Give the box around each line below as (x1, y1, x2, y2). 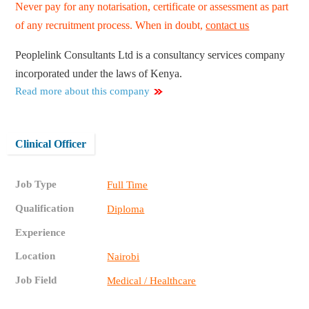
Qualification (15, 203, 74, 215)
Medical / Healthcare (107, 275, 197, 287)
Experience (15, 227, 66, 239)
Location (15, 250, 56, 262)
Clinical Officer (15, 138, 87, 150)
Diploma (107, 203, 145, 215)
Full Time (107, 179, 148, 191)
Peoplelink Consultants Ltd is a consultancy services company (15, 49, 286, 61)
